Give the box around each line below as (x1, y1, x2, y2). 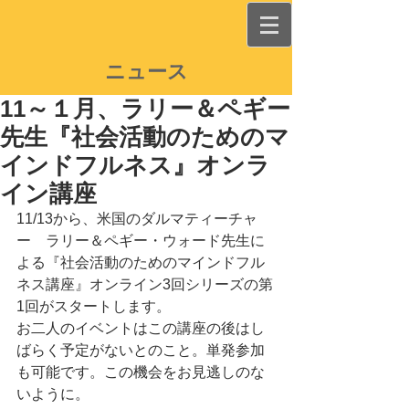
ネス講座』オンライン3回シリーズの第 (16, 277, 273, 292)
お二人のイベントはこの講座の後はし (16, 320, 265, 336)
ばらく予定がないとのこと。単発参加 (16, 342, 265, 358)
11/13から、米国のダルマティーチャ (16, 211, 257, 226)
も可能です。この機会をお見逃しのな (16, 364, 265, 380)
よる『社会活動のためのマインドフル (16, 255, 265, 270)
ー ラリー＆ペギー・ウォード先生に (16, 233, 265, 248)
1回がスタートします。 (16, 299, 171, 314)
